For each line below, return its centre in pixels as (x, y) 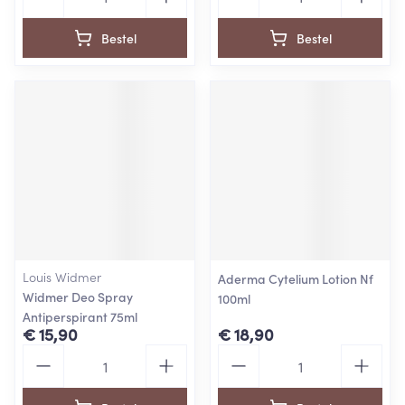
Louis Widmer (62, 277)
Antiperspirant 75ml (80, 316)
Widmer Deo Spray (78, 297)
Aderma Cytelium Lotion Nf (296, 278)
